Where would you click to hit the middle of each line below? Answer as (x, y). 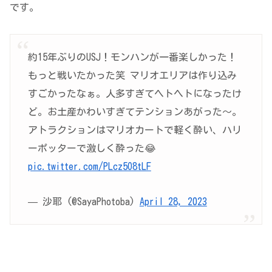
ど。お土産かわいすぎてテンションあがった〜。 (134, 112)
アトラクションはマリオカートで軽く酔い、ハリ (134, 130)
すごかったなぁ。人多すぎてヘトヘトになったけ (134, 94)
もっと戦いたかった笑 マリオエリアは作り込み (132, 76)
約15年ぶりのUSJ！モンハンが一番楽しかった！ (132, 57)
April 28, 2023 (173, 202)
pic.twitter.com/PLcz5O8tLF (89, 167)
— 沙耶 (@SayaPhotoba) (83, 202)
